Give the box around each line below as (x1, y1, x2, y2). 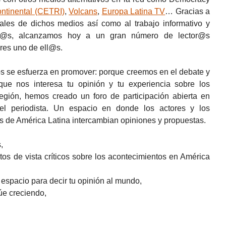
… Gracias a (165, 7, 210, 16)
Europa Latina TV (101, 7, 165, 16)
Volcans (69, 7, 98, 16)
